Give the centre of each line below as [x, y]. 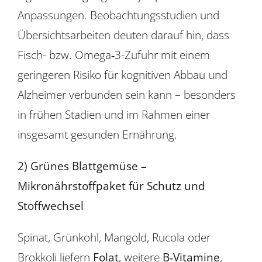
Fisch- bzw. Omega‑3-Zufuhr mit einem [113, 54]
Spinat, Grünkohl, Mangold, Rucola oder [114, 237]
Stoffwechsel [50, 205]
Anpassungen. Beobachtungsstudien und [118, 15]
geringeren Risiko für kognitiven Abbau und [122, 74]
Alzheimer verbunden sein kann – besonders [126, 94]
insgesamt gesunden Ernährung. [97, 134]
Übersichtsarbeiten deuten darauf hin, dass [123, 35]
